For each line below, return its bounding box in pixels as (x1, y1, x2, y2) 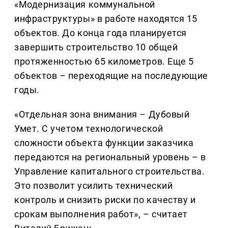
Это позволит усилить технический (14, 180, 173, 191)
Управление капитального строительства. (14, 166, 205, 177)
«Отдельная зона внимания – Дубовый (14, 109, 190, 120)
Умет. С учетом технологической (14, 123, 163, 134)
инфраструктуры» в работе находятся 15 (14, 13, 197, 24)
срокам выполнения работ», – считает (14, 209, 188, 220)
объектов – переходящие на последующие (14, 70, 208, 81)
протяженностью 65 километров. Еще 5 (14, 56, 194, 67)
